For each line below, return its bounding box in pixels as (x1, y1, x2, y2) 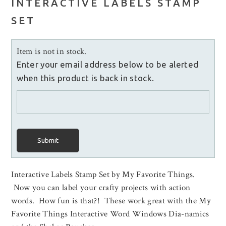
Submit (37, 137, 59, 145)
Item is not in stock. (17, 46, 87, 58)
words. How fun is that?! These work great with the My (11, 195, 211, 207)
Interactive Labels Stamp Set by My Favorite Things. (11, 169, 195, 181)
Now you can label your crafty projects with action (11, 182, 191, 194)
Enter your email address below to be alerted (17, 60, 199, 70)
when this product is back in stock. (17, 73, 154, 83)
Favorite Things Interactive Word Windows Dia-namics (11, 208, 209, 220)
